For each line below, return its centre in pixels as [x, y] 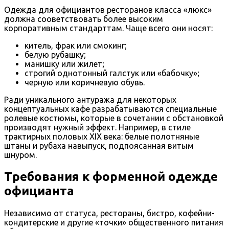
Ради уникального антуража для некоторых [90, 99]
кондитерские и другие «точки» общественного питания [114, 222]
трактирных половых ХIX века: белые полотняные [102, 136]
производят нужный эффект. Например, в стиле [97, 127]
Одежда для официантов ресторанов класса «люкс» [108, 9]
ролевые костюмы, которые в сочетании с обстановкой [114, 118]
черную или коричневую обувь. [85, 82]
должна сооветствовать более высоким [84, 19]
